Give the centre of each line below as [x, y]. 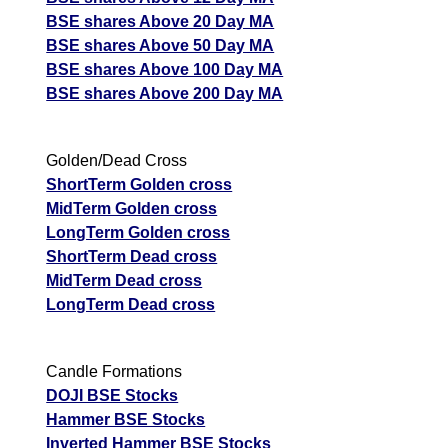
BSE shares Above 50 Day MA [160, 45]
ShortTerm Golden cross [139, 184]
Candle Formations [114, 371]
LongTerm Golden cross [138, 232]
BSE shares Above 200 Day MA [165, 93]
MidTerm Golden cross [132, 208]
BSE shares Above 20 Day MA [160, 21]
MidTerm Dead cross [124, 280]
